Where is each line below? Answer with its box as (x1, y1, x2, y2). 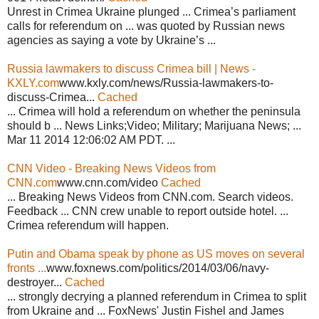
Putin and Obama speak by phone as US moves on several (7, 247, 305, 260)
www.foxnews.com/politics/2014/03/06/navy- (46, 261, 269, 274)
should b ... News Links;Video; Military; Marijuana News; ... (7, 119, 301, 132)
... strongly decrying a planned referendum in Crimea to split (7, 290, 306, 303)
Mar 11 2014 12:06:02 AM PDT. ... (7, 133, 175, 146)
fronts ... (7, 261, 46, 274)
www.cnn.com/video (57, 176, 161, 189)
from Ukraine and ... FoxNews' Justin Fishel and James (7, 304, 284, 317)
